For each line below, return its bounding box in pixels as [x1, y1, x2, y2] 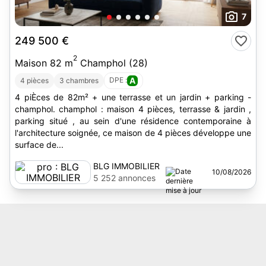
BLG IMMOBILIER [93, 161, 160, 171]
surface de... [15, 140, 64, 150]
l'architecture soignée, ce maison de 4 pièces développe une [15, 128, 251, 138]
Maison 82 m [15, 57, 73, 69]
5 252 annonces [93, 173, 156, 183]
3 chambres [59, 76, 99, 85]
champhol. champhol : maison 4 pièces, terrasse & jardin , [15, 104, 147, 114]
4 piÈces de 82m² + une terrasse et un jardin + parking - [15, 92, 251, 102]
